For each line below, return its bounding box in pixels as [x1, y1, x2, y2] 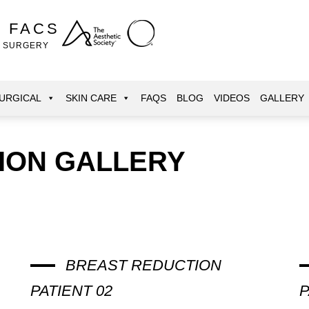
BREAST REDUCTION [65, 257, 221, 274]
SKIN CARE [66, 92, 117, 103]
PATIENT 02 [30, 282, 112, 299]
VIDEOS [214, 92, 250, 103]
